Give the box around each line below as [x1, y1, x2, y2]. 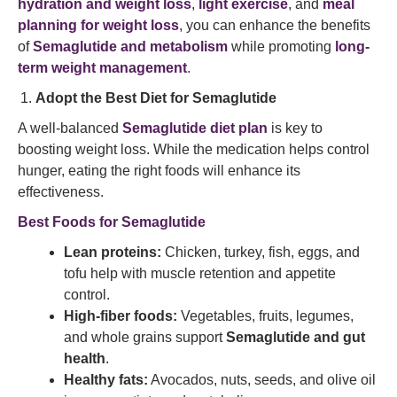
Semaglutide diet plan [122, 121, 268, 136]
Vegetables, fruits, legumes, [177, 308, 354, 323]
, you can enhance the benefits [179, 18, 370, 33]
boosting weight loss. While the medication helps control [18, 142, 370, 157]
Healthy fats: [64, 372, 148, 387]
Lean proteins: [64, 245, 161, 260]
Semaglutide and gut [226, 330, 365, 345]
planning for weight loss [18, 18, 179, 33]
